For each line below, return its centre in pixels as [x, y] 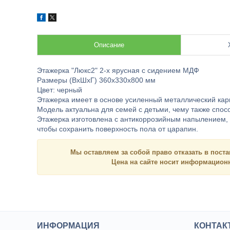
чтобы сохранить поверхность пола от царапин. [118, 129]
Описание [109, 45]
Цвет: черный [60, 90]
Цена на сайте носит [146, 162]
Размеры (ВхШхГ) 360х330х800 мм [96, 80]
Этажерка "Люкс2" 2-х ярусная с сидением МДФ [118, 70]
